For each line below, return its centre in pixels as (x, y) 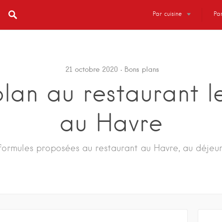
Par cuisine (167, 14)
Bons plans (142, 69)
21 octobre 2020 (92, 69)
